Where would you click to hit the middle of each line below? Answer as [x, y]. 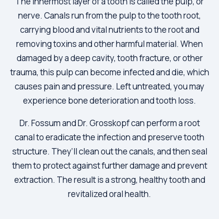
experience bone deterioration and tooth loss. [109, 100]
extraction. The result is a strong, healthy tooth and [109, 179]
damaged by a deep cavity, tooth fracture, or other [109, 58]
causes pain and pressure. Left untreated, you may [109, 86]
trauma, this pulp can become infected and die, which [109, 72]
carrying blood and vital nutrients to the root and [109, 29]
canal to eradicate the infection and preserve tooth [109, 137]
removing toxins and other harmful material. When [109, 44]
